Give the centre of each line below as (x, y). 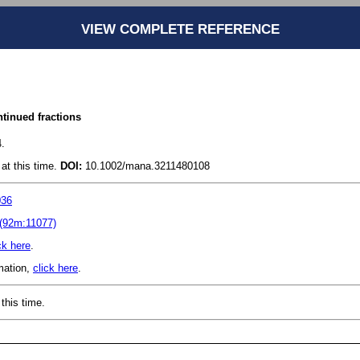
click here (55, 268)
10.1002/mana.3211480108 (146, 166)
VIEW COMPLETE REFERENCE (180, 30)
